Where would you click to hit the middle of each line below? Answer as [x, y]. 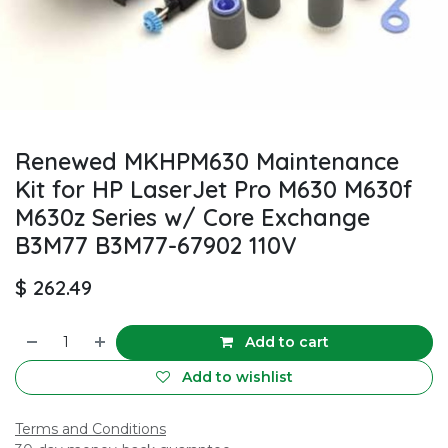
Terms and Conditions [90, 429]
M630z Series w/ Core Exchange [192, 218]
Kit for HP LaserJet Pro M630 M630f [214, 190]
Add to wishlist [237, 377]
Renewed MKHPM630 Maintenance [207, 162]
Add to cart [285, 342]
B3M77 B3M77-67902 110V [156, 246]
